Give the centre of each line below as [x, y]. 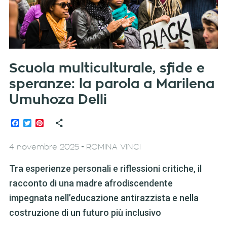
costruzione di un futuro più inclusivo [85, 213]
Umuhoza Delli [58, 100]
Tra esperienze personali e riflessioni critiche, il [105, 169]
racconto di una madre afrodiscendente [91, 183]
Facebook [36, 123]
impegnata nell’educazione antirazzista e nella [104, 198]
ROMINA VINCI [113, 147]
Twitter [44, 123]
